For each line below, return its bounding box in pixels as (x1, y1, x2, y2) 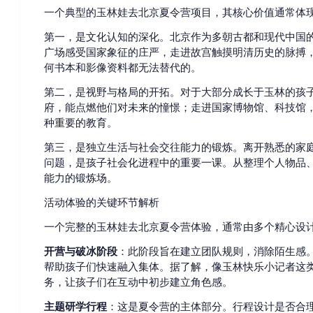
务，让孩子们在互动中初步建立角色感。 (43, 275, 233, 289)
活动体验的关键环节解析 (43, 196, 159, 209)
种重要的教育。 (43, 116, 117, 129)
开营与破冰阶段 (43, 245, 117, 258)
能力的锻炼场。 (43, 171, 117, 184)
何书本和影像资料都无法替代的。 (43, 61, 201, 74)
